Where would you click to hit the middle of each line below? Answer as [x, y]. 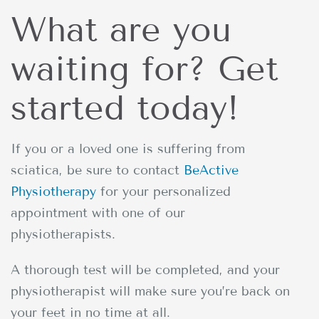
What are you [121, 29]
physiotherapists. [63, 234]
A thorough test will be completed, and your [145, 270]
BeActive [211, 170]
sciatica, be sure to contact [97, 170]
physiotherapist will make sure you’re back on [150, 291]
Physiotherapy [53, 191]
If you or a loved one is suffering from [128, 148]
